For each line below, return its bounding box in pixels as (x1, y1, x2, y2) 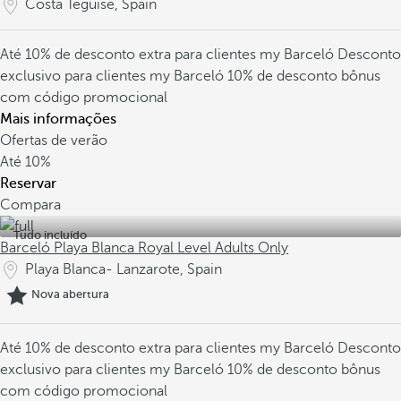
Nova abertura (31, 287, 109, 302)
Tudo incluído (13, 228, 87, 242)
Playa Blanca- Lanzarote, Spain (25, 261, 222, 277)
